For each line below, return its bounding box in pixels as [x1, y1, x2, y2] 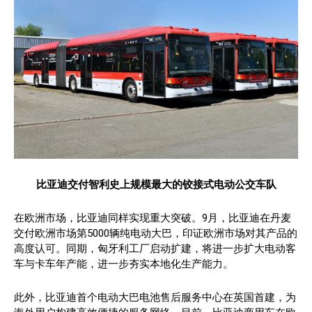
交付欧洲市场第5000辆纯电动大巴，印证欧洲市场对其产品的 [14, 227, 297, 240]
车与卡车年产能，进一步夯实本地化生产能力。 [14, 258, 233, 271]
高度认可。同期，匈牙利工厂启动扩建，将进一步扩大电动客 [14, 242, 296, 256]
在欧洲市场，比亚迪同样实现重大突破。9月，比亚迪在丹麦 [14, 212, 291, 225]
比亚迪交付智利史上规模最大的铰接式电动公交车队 [36, 178, 276, 192]
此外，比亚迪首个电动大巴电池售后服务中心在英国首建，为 [14, 291, 296, 304]
